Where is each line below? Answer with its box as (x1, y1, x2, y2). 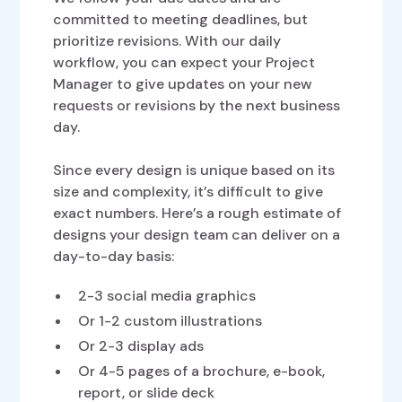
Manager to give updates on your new (53, 74, 313, 94)
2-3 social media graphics (78, 286, 257, 306)
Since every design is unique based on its (53, 161, 336, 180)
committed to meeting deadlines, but (53, 10, 309, 30)
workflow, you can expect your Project (53, 53, 316, 73)
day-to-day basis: (53, 247, 175, 267)
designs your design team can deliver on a (53, 225, 341, 245)
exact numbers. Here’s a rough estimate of (53, 204, 342, 223)
